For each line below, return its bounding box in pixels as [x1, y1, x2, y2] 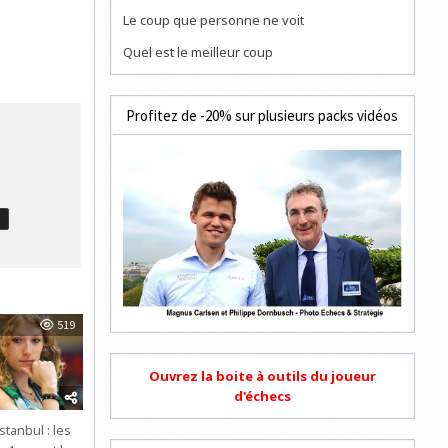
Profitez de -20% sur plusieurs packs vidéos [126, 105, 399, 125]
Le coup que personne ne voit [123, 10, 305, 29]
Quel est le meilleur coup [123, 42, 274, 61]
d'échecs [233, 386, 291, 405]
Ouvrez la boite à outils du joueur [148, 366, 376, 385]
